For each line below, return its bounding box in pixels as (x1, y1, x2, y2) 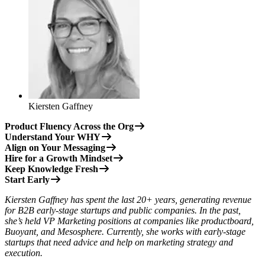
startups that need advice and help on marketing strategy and (5, 237, 233, 247)
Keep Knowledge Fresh (5, 163, 98, 174)
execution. (5, 247, 43, 258)
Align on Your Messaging (5, 142, 105, 153)
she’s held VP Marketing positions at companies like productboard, (5, 215, 254, 226)
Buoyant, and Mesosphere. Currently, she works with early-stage (5, 226, 245, 237)
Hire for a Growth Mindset (5, 153, 112, 163)
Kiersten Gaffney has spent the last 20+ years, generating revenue (5, 194, 251, 205)
